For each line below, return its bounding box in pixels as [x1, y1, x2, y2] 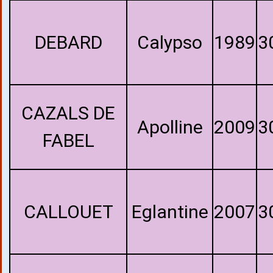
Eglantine [131, 201, 208, 222]
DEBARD [34, 32, 102, 53]
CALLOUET [23, 201, 113, 222]
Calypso [137, 32, 202, 53]
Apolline [136, 116, 203, 138]
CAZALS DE [21, 102, 115, 124]
